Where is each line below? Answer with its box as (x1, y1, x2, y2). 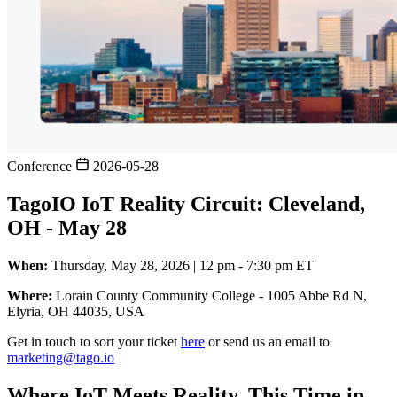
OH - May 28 (7, 215, 127, 239)
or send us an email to (205, 333, 330, 349)
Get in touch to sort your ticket (7, 333, 181, 349)
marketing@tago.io (7, 349, 114, 365)
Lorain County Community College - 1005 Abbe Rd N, (52, 287, 367, 303)
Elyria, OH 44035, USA (7, 303, 144, 319)
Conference (7, 159, 75, 174)
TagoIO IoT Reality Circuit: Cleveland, (7, 191, 365, 215)
